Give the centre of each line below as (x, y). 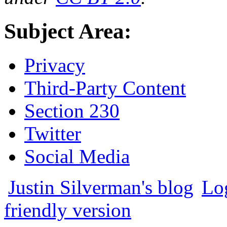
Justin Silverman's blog (101, 187)
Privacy (55, 65)
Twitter (53, 133)
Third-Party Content (105, 88)
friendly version (68, 210)
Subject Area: (70, 31)
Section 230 (72, 110)
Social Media (77, 156)
